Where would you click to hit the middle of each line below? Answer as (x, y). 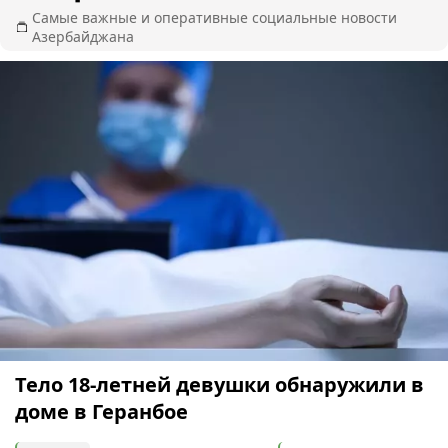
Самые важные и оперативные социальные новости (215, 17)
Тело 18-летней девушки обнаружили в (219, 384)
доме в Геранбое (101, 411)
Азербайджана (83, 36)
